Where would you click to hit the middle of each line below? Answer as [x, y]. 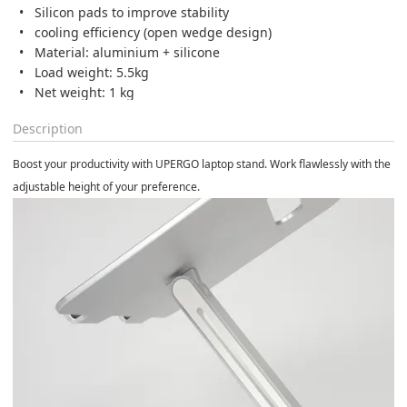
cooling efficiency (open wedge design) [153, 32]
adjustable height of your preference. [106, 186]
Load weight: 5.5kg [92, 72]
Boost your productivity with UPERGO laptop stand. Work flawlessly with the [202, 164]
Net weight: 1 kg [84, 92]
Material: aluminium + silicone [127, 52]
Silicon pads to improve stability [132, 12]
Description [48, 128]
